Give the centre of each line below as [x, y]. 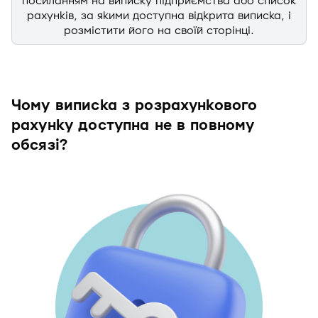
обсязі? [40, 146]
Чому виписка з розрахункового [135, 106]
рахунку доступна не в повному [133, 126]
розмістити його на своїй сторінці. [159, 31]
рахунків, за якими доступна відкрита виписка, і [159, 16]
